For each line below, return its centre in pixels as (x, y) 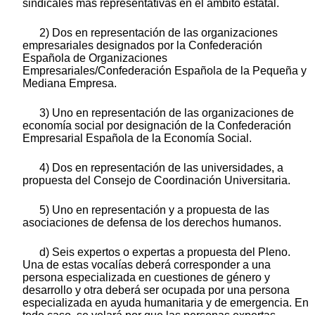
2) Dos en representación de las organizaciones (159, 32)
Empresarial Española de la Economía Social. (137, 138)
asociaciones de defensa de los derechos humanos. (152, 222)
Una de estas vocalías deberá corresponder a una (147, 264)
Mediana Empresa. (70, 83)
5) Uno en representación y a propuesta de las (154, 210)
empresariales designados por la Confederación (142, 45)
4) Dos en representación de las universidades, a (161, 167)
